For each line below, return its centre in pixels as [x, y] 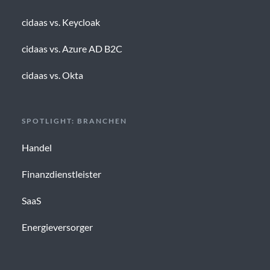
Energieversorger [57, 227]
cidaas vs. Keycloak [61, 22]
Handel [36, 148]
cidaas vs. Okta [52, 75]
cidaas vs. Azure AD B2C [72, 49]
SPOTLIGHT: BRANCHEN [74, 121]
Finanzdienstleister [61, 174]
